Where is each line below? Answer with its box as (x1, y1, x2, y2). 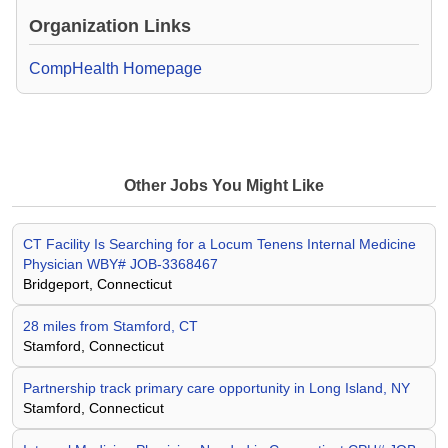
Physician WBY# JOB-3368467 (23, 256, 218, 272)
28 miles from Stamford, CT (23, 318, 198, 334)
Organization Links (29, 16, 191, 36)
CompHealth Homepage (29, 60, 202, 77)
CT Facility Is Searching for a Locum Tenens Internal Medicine (23, 236, 416, 252)
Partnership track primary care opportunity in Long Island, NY (23, 380, 410, 396)
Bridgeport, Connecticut (23, 276, 172, 292)
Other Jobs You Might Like (124, 177, 324, 194)
